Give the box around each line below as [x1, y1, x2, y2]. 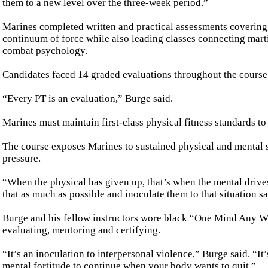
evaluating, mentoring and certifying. [2, 224, 160, 236]
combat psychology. [2, 45, 87, 57]
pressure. [2, 153, 41, 165]
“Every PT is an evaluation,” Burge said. [2, 93, 173, 105]
